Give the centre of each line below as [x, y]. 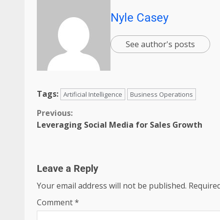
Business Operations [162, 95]
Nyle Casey [139, 17]
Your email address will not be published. [112, 186]
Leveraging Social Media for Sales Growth [120, 125]
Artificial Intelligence [93, 95]
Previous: [55, 113]
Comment [56, 203]
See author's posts [160, 44]
